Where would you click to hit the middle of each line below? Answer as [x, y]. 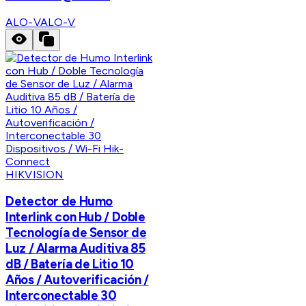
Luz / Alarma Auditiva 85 [76, 249]
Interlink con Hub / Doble [75, 217]
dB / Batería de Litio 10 [70, 264]
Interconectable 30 [61, 296]
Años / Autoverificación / [77, 280]
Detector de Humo [59, 201]
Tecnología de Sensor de [76, 233]
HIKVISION [35, 174]
